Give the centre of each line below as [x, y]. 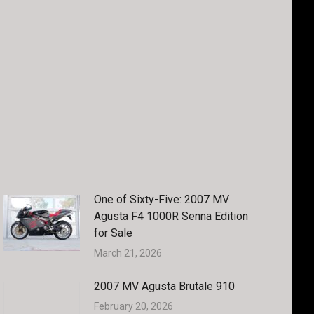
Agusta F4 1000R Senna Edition [171, 216]
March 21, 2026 [128, 253]
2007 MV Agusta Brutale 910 [165, 286]
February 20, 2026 [134, 306]
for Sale [114, 233]
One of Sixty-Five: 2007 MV [162, 199]
